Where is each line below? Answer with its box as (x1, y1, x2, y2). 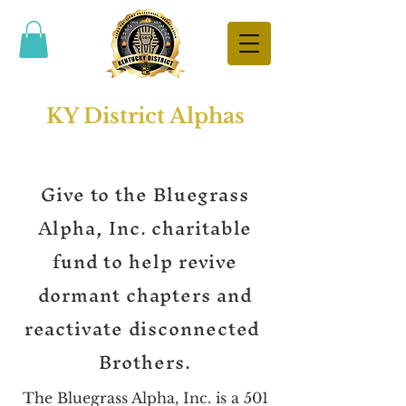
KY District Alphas (45, 102, 245, 129)
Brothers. (99, 340, 191, 383)
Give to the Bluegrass (41, 172, 249, 216)
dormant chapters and (37, 273, 253, 316)
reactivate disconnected (24, 306, 266, 350)
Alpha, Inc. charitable (37, 206, 253, 249)
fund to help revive (52, 239, 238, 283)
